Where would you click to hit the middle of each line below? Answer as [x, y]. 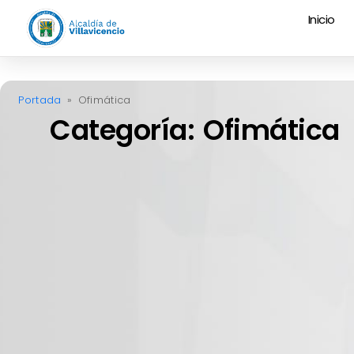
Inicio [321, 19]
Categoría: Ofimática [195, 130]
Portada [40, 100]
